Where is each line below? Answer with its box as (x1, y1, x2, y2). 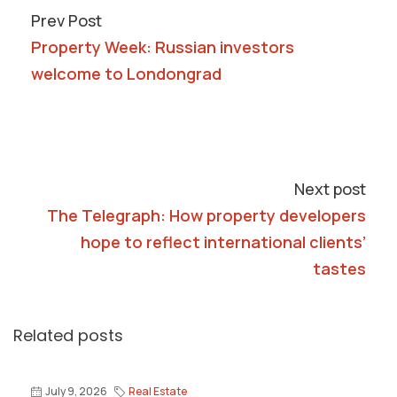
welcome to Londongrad (31, 63, 222, 84)
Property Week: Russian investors (31, 36, 294, 58)
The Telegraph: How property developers (47, 205, 366, 226)
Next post (294, 178, 366, 199)
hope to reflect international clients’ (81, 231, 366, 253)
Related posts (13, 324, 123, 346)
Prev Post (31, 10, 102, 31)
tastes (313, 258, 366, 279)
